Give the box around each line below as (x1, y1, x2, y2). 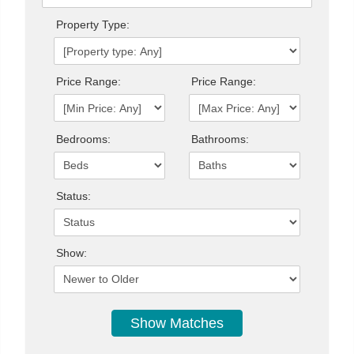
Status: (56, 189, 91, 202)
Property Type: (56, 18, 130, 32)
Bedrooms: (56, 132, 111, 145)
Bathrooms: (191, 132, 249, 145)
